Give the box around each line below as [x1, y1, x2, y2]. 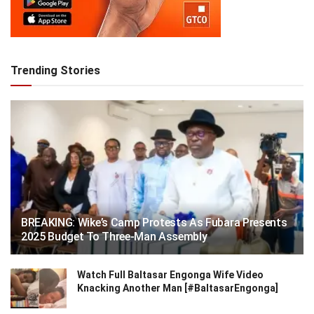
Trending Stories [11, 63, 100, 77]
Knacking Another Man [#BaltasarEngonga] [77, 282, 278, 294]
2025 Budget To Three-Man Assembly [21, 229, 207, 243]
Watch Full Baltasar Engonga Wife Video [77, 268, 264, 280]
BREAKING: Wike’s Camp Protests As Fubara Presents [21, 215, 287, 229]
